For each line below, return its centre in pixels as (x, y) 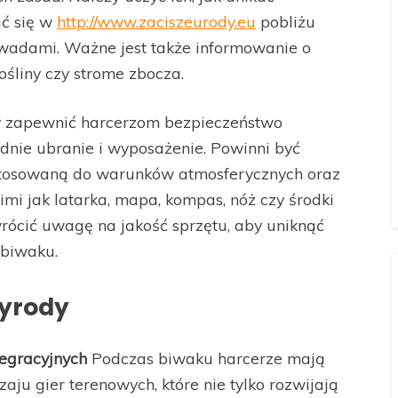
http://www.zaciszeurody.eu (156, 21)
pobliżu (286, 21)
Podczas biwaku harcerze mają (206, 358)
